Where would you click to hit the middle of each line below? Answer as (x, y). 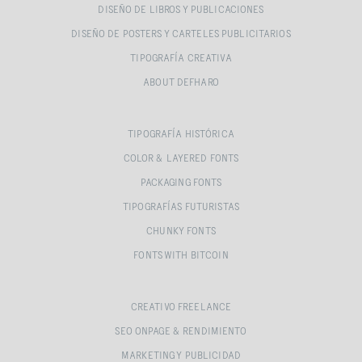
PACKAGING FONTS (181, 183)
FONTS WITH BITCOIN (181, 256)
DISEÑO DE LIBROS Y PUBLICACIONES (181, 10)
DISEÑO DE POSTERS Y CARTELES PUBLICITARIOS (181, 34)
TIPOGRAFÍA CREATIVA (181, 59)
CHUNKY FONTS (181, 232)
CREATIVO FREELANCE (181, 307)
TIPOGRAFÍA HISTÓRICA (181, 135)
